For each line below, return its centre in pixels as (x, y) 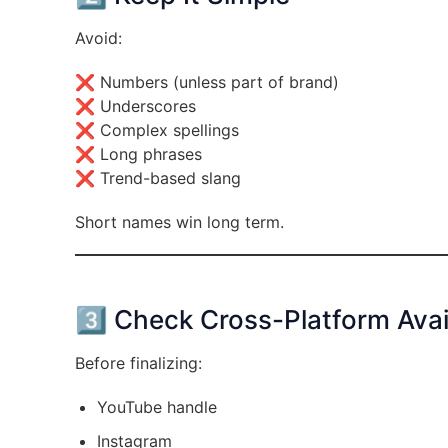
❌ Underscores (135, 106)
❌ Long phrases (138, 154)
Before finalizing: (138, 363)
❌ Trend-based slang (157, 178)
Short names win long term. (179, 222)
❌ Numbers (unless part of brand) (206, 82)
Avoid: (98, 38)
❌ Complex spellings (156, 130)
